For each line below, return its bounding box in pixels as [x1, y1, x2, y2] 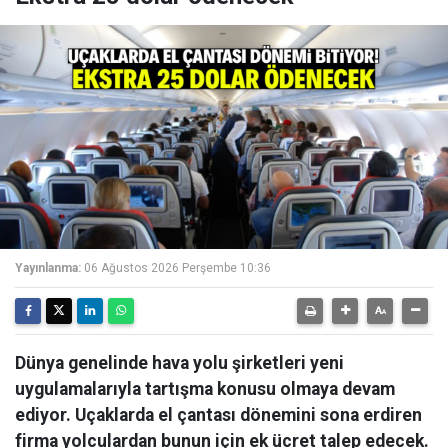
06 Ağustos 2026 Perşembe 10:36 [84, 261, 271, 275]
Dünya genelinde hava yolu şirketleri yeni [15, 353, 344, 373]
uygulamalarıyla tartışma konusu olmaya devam [15, 379, 395, 399]
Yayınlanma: [15, 261, 81, 275]
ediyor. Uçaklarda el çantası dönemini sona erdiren [15, 405, 422, 425]
